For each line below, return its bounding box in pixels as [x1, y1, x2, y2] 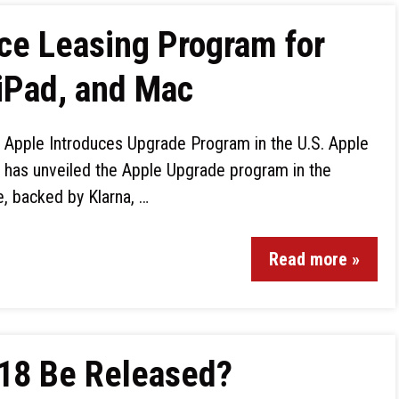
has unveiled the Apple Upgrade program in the [4, 159, 331, 181]
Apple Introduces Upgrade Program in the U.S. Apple [4, 133, 369, 154]
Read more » [269, 248, 360, 270]
